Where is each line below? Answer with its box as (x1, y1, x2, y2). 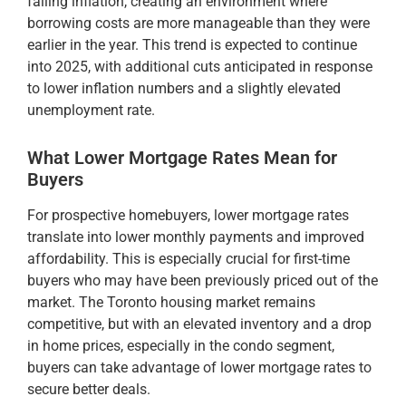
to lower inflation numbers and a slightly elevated (27, 79, 341, 97)
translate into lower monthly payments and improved (27, 227, 364, 246)
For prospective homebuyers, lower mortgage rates (27, 206, 349, 224)
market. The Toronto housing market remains (27, 293, 315, 311)
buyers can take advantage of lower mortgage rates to (27, 358, 372, 376)
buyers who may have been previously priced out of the (27, 271, 378, 289)
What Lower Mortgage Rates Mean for (27, 146, 337, 169)
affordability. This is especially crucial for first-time (27, 249, 350, 267)
